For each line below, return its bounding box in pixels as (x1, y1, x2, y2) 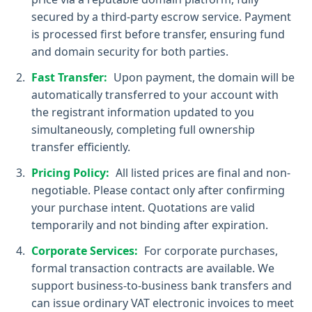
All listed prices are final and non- (113, 165, 290, 180)
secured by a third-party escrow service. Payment (31, 9, 291, 24)
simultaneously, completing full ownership (31, 122, 255, 137)
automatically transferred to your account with (31, 87, 279, 102)
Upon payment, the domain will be (111, 70, 295, 85)
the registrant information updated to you (31, 104, 254, 120)
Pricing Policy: (31, 165, 109, 180)
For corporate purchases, (141, 243, 278, 258)
